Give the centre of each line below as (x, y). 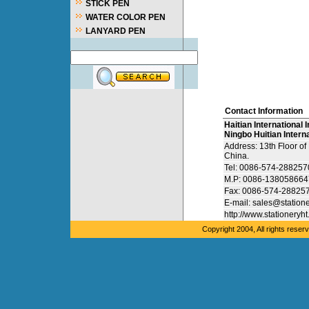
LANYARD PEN (116, 31)
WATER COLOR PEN (126, 17)
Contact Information (263, 111)
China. (236, 156)
